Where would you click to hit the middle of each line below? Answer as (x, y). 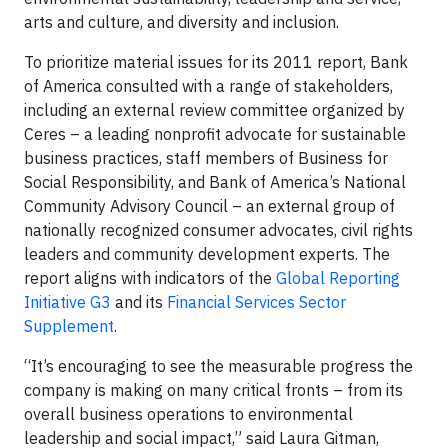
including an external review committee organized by (214, 110)
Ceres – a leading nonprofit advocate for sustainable (215, 134)
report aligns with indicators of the (150, 278)
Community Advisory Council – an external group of (209, 206)
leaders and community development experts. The (207, 254)
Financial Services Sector (256, 302)
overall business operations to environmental (188, 414)
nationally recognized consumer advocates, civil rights (218, 230)
